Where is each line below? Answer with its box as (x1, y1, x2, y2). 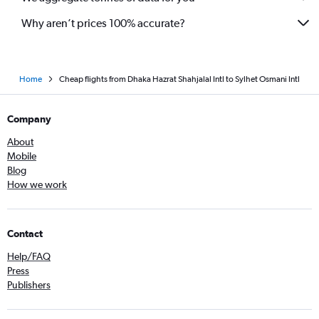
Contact (7, 228, 43, 239)
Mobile (7, 150, 36, 162)
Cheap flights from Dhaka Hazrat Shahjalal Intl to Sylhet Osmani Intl (59, 74, 300, 84)
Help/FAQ (7, 251, 51, 262)
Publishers (7, 279, 51, 291)
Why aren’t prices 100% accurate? (21, 16, 185, 30)
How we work (7, 179, 67, 190)
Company (7, 113, 51, 125)
